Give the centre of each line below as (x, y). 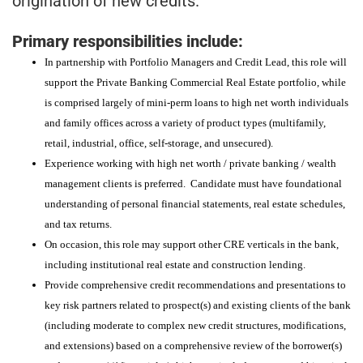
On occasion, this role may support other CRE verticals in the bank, (192, 244)
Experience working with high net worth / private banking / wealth (190, 163)
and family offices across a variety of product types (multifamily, (185, 122)
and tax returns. (78, 224)
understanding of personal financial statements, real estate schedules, (195, 203)
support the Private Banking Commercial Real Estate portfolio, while (195, 82)
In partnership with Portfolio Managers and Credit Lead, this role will (196, 62)
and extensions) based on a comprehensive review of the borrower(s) (193, 345)
